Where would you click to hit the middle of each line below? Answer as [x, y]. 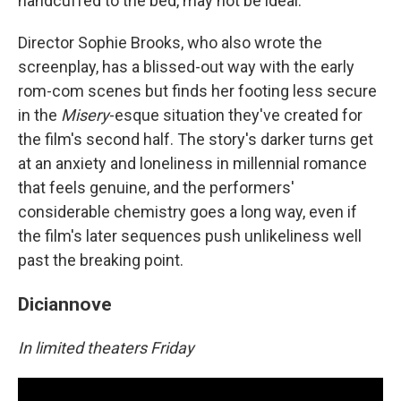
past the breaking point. [101, 260]
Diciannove [65, 304]
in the [39, 115]
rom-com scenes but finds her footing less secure [197, 91]
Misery [85, 115]
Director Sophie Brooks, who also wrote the [170, 43]
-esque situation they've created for [236, 115]
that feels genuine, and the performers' [156, 188]
